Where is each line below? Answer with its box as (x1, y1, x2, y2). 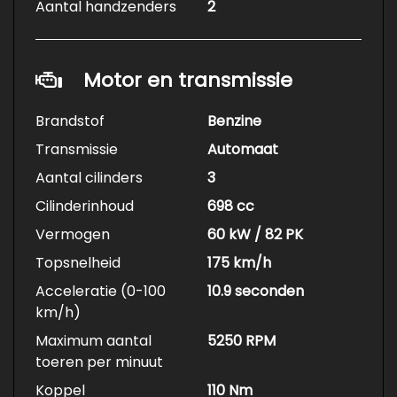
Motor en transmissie (83, 66, 292, 95)
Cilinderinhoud (35, 196, 134, 217)
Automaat (207, 139, 278, 160)
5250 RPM (207, 331, 276, 352)
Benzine (207, 111, 261, 132)
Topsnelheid (35, 253, 121, 274)
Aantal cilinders (35, 167, 143, 189)
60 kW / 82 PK (207, 224, 303, 245)
